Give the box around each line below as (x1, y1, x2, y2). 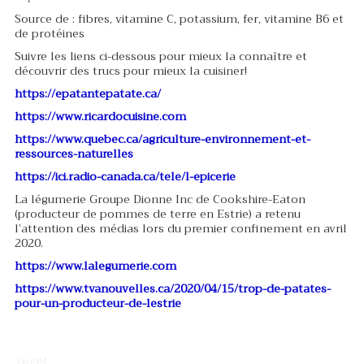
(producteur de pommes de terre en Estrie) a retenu (14, 204, 301, 224)
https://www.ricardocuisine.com (14, 106, 186, 127)
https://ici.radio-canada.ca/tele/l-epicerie (14, 167, 236, 187)
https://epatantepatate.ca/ (14, 84, 161, 104)
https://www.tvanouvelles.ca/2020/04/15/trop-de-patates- (14, 279, 331, 299)
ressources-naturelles (14, 144, 133, 164)
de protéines (14, 24, 84, 44)
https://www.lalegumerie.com (14, 256, 176, 276)
